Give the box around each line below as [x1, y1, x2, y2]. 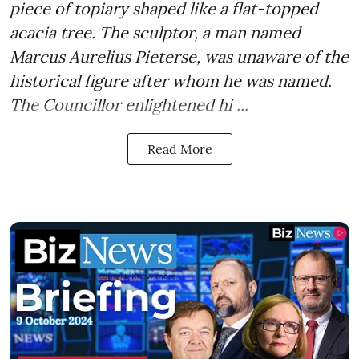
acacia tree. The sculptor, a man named [10, 22, 301, 42]
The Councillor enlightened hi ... [10, 94, 248, 115]
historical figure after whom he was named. [10, 70, 332, 91]
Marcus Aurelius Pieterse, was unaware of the [10, 46, 349, 67]
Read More [147, 140, 212, 157]
